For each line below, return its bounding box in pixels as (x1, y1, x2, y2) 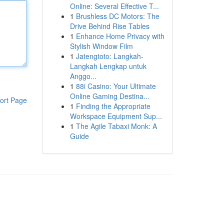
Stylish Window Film (69, 41, 133, 51)
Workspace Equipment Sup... (69, 111, 162, 121)
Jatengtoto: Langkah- (75, 51, 143, 61)
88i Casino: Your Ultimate (75, 81, 156, 91)
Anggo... (69, 71, 96, 81)
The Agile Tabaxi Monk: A (75, 121, 157, 131)
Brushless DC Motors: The (75, 11, 159, 21)
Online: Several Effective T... (69, 1, 159, 11)
